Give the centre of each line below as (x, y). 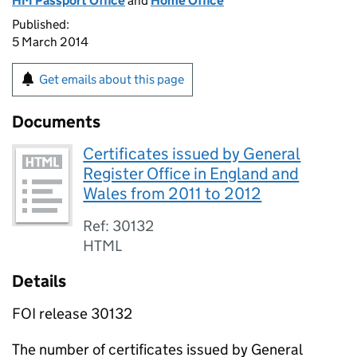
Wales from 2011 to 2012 (173, 194)
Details (39, 281)
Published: (41, 24)
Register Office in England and (191, 174)
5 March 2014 (50, 42)
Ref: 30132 (119, 226)
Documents (56, 122)
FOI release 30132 (72, 314)
